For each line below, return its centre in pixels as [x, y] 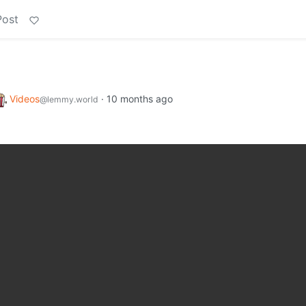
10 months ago [140, 99]
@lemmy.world [69, 99]
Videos [25, 99]
